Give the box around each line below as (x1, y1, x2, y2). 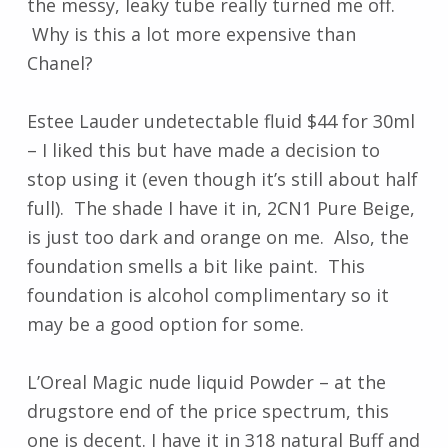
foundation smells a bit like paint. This (26, 254, 365, 278)
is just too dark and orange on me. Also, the (26, 225, 409, 249)
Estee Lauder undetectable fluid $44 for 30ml (26, 109, 415, 133)
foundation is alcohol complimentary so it (26, 283, 389, 307)
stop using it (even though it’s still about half (26, 167, 418, 191)
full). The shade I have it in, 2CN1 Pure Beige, (26, 196, 415, 220)
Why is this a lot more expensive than (26, 21, 356, 46)
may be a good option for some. (26, 312, 304, 336)
